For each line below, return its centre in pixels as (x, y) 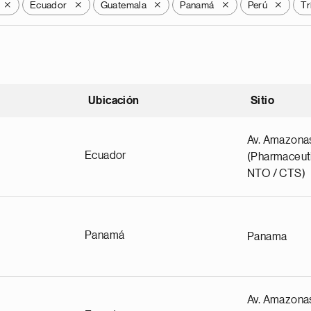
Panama (267, 237)
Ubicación (114, 101)
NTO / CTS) (277, 174)
